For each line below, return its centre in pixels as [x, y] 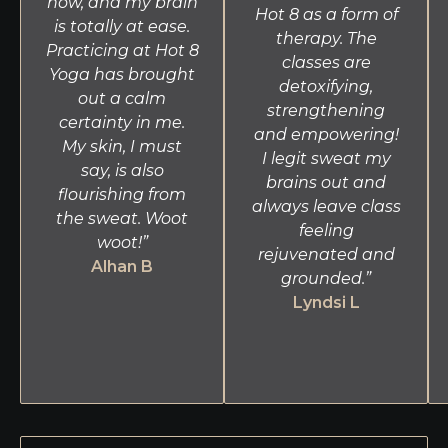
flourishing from [122, 194]
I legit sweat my [326, 158]
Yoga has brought [122, 74]
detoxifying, [326, 86]
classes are [326, 62]
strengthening [326, 110]
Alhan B [122, 266]
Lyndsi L [326, 302]
